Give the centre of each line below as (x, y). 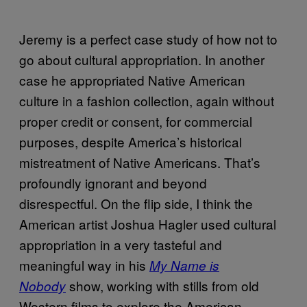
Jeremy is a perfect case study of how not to (148, 38)
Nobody (42, 285)
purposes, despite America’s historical (131, 141)
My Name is (184, 265)
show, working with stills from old (162, 285)
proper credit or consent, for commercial (136, 121)
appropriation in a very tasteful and (121, 244)
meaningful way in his (84, 265)
